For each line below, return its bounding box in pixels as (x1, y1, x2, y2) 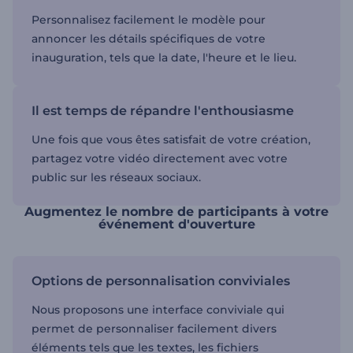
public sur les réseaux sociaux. (32, 170, 201, 184)
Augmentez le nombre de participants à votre (24, 204, 329, 219)
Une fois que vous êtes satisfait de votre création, (32, 132, 310, 147)
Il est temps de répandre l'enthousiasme (32, 103, 294, 118)
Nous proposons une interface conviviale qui (32, 303, 284, 317)
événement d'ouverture (98, 217, 255, 232)
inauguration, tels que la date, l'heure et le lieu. (32, 50, 296, 65)
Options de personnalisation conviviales (32, 273, 290, 288)
